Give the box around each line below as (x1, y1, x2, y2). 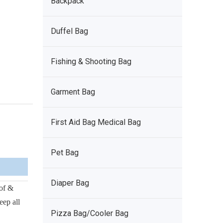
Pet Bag (51, 148, 79, 157)
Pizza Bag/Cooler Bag (51, 209, 128, 218)
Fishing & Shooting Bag (51, 57, 131, 66)
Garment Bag (51, 87, 95, 97)
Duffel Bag (51, 26, 88, 36)
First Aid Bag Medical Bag (51, 117, 141, 127)
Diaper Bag (51, 178, 89, 188)
